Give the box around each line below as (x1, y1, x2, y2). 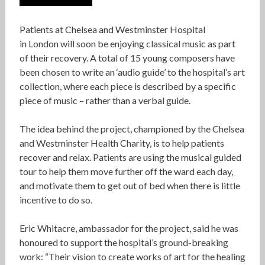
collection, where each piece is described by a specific (19, 80, 236, 92)
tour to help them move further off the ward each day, (19, 166, 233, 177)
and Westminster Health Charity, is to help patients (19, 137, 224, 149)
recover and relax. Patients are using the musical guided (19, 151, 241, 163)
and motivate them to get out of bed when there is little (19, 180, 240, 192)
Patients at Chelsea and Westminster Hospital (19, 24, 205, 35)
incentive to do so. (19, 194, 92, 206)
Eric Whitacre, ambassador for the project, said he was (19, 222, 238, 234)
